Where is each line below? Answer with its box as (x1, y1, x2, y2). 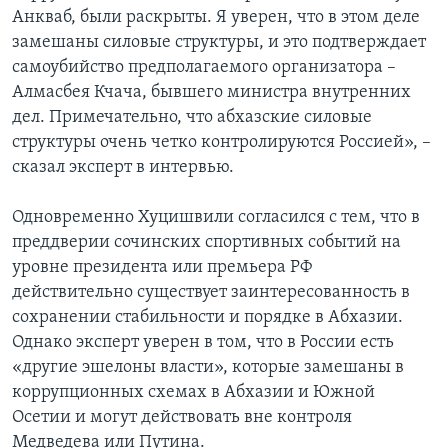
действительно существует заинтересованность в (12, 283, 410, 303)
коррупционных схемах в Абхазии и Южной (12, 383, 375, 403)
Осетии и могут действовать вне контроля (12, 408, 352, 428)
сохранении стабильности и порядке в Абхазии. (12, 308, 403, 328)
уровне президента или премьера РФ (12, 258, 312, 278)
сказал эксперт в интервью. (12, 158, 234, 178)
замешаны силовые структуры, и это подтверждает (12, 33, 426, 53)
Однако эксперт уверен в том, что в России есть (12, 333, 394, 353)
